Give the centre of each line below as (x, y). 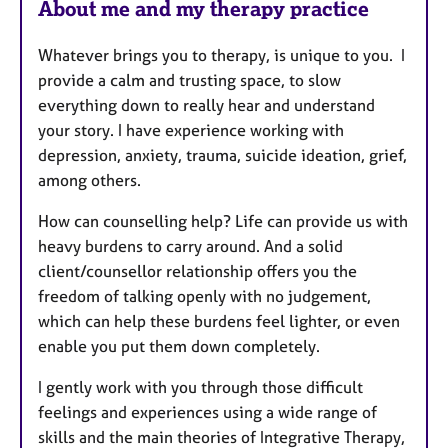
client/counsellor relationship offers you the (197, 270)
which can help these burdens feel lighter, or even (219, 320)
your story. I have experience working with (191, 129)
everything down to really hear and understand (206, 104)
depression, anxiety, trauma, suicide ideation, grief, (222, 154)
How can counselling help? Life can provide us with (223, 220)
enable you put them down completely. (181, 345)
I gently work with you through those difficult (200, 386)
